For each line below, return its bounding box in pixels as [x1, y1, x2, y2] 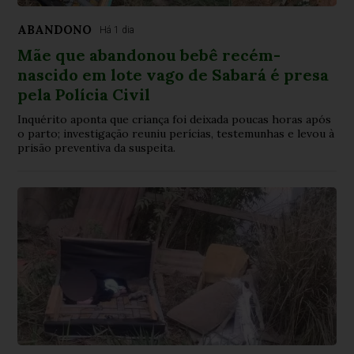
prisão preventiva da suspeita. [17, 140, 176, 155]
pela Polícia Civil [17, 84, 151, 104]
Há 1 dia [100, 24, 135, 36]
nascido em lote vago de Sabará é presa [17, 64, 330, 85]
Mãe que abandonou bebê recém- [17, 44, 281, 65]
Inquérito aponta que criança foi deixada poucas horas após [17, 111, 332, 126]
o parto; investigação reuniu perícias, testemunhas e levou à [17, 126, 335, 141]
